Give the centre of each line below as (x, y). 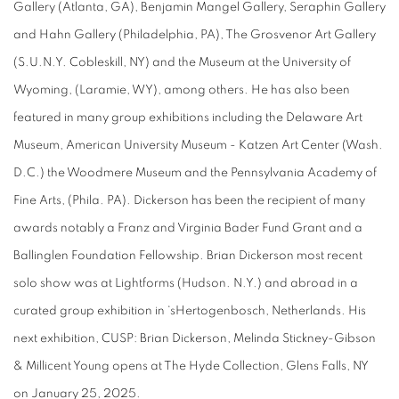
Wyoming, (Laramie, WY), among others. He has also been (182, 90)
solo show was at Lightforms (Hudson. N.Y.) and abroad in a (186, 283)
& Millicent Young (61, 366)
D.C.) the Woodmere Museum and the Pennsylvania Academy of (195, 173)
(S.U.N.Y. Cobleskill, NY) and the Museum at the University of (182, 62)
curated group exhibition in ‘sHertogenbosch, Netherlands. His (190, 311)
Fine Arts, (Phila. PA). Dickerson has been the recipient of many (189, 200)
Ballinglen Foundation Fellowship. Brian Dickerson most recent (188, 256)
